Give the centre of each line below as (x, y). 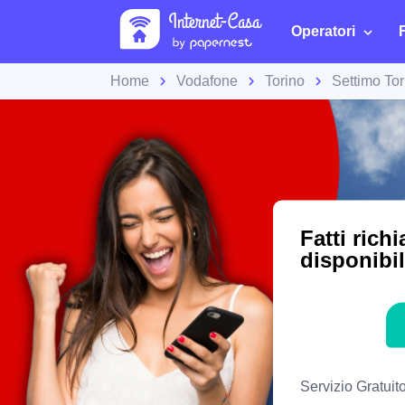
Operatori (323, 31)
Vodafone (207, 81)
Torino (285, 81)
